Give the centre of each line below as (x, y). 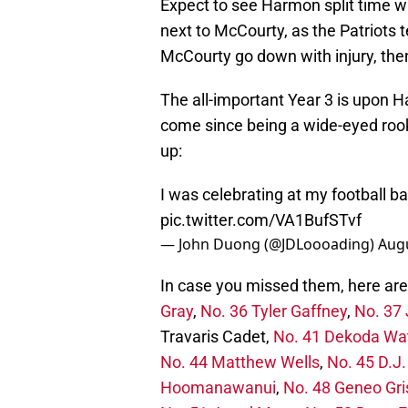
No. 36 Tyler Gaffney (274, 311)
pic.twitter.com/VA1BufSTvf (261, 220)
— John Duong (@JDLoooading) (269, 245)
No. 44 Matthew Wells (240, 362)
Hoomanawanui (218, 388)
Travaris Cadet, (217, 337)
